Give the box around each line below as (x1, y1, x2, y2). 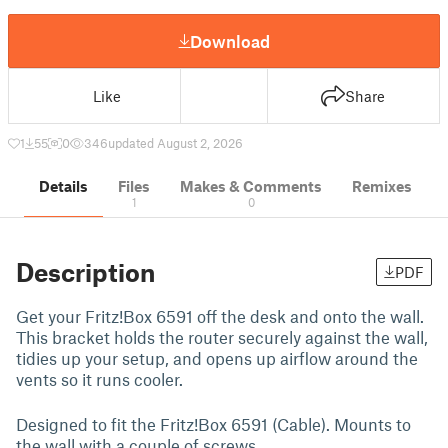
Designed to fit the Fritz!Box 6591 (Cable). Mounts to (16, 414, 411, 434)
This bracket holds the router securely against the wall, (16, 327, 428, 347)
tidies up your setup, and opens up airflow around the (16, 348, 418, 368)
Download (190, 30, 270, 51)
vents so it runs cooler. (16, 369, 183, 389)
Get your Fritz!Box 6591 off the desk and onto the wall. (16, 306, 424, 326)
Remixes (352, 177, 412, 195)
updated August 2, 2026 (108, 135, 243, 151)
